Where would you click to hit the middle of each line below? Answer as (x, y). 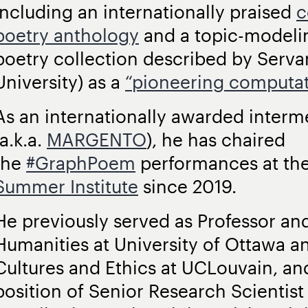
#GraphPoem (81, 162)
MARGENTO (97, 139)
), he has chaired (216, 139)
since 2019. (187, 186)
